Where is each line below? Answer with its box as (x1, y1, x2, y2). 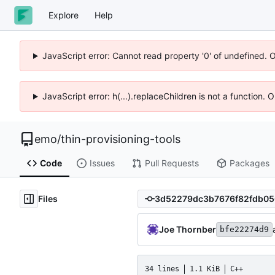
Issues (89, 158, 115, 169)
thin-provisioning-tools (61, 133, 180, 145)
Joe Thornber (159, 223, 216, 234)
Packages (229, 158, 269, 169)
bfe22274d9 (220, 224, 269, 234)
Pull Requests (144, 158, 199, 169)
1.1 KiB (190, 264, 220, 273)
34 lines (145, 264, 179, 273)
